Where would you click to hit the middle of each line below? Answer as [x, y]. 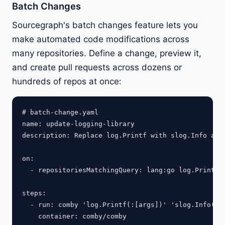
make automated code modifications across [101, 39]
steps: [34, 193]
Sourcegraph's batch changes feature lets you [105, 25]
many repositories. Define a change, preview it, [107, 53]
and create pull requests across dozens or [97, 67]
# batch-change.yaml [60, 112]
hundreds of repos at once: [67, 81]
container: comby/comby [74, 216]
